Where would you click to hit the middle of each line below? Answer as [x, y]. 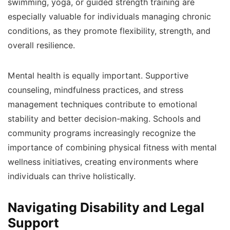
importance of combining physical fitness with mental [112, 148]
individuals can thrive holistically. [72, 176]
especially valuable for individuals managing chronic [109, 17]
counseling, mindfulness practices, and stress [95, 90]
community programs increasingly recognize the [102, 133]
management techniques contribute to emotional [102, 104]
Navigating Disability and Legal [106, 207]
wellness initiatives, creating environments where [103, 162]
